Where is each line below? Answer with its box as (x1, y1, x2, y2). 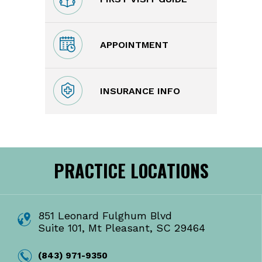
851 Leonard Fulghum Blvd (38, 209, 172, 222)
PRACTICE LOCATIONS (53, 157, 209, 184)
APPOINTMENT (100, 39, 168, 51)
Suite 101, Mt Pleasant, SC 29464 (38, 221, 205, 234)
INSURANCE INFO (100, 85, 180, 97)
